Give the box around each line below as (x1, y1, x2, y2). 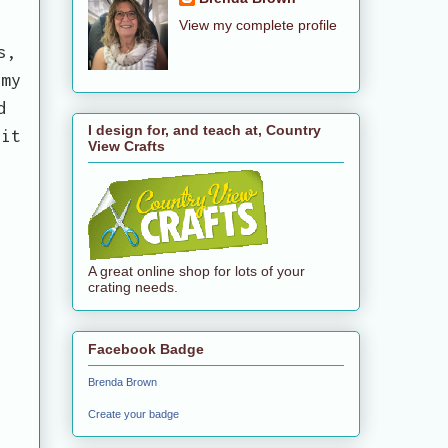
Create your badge (88, 407, 179, 420)
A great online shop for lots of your (88, 263, 305, 280)
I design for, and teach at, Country (88, 122, 321, 139)
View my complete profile (178, 16, 337, 33)
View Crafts (88, 138, 165, 155)
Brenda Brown (88, 375, 157, 388)
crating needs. (88, 279, 178, 296)
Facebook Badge (88, 340, 204, 357)
